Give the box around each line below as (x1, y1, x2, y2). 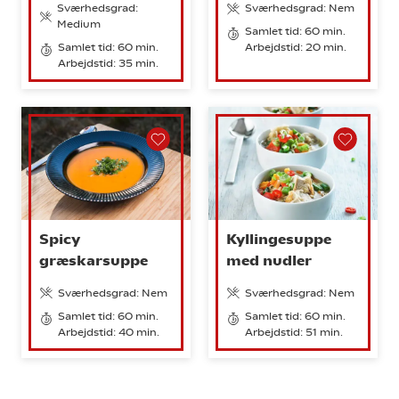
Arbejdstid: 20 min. (245, 41, 346, 54)
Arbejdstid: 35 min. (58, 57, 159, 70)
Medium (56, 18, 101, 31)
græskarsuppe (39, 251, 148, 269)
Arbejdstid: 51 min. (245, 325, 343, 338)
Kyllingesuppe (226, 230, 331, 248)
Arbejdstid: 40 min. (58, 325, 159, 338)
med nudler (226, 251, 312, 269)
